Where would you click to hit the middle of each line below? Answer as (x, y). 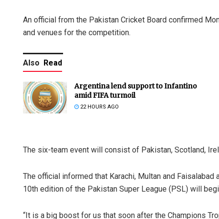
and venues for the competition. (77, 33)
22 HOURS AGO (99, 107)
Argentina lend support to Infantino (136, 86)
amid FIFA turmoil (105, 96)
